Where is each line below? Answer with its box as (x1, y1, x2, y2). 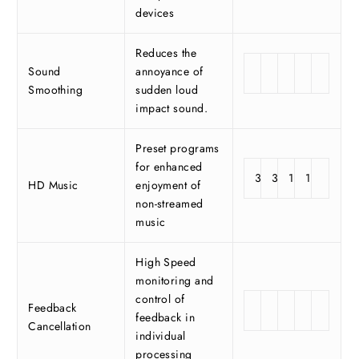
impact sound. (135, 99, 208, 116)
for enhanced (135, 158, 203, 175)
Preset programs (135, 139, 220, 156)
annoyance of (135, 63, 204, 79)
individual (135, 327, 186, 344)
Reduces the (135, 44, 197, 61)
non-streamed (135, 195, 204, 212)
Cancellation (28, 317, 91, 334)
